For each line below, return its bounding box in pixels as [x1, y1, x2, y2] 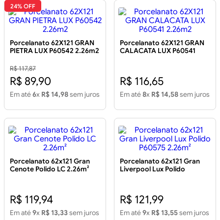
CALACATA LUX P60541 [120, 46, 195, 55]
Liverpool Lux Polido [120, 165, 185, 174]
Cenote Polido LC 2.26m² [10, 165, 89, 174]
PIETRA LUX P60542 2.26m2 [10, 46, 99, 55]
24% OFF [10, 2, 35, 10]
